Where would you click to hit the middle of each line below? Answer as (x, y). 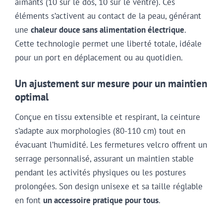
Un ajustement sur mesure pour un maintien (111, 84)
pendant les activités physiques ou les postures (100, 172)
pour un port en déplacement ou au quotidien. (99, 58)
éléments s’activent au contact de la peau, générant (108, 16)
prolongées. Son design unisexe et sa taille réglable (109, 186)
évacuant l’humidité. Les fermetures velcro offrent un (111, 144)
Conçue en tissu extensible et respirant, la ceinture (108, 117)
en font (29, 200)
